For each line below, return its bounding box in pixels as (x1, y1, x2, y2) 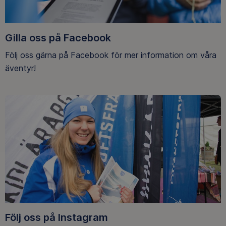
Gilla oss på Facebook (5, 31, 111, 44)
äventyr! (5, 63, 36, 74)
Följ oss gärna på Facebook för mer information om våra (5, 50, 216, 61)
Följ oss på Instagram (5, 211, 108, 224)
